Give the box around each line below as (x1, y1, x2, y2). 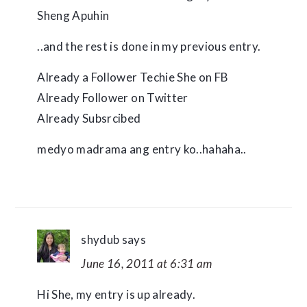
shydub (81, 232, 120, 247)
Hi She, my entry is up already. (37, 287, 195, 302)
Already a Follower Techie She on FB (37, 70, 229, 84)
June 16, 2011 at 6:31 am (81, 256, 212, 271)
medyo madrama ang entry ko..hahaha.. (37, 142, 247, 156)
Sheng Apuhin (37, 8, 110, 23)
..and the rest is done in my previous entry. (37, 39, 261, 53)
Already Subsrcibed (37, 111, 141, 125)
